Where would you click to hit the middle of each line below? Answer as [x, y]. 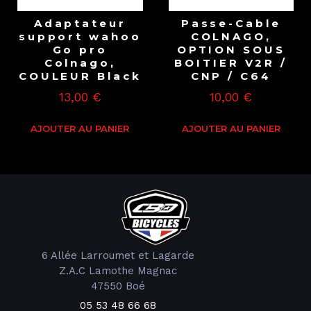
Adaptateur [80, 23]
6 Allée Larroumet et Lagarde [118, 256]
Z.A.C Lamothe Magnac [118, 271]
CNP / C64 [231, 76]
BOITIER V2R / [231, 62]
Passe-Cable [231, 23]
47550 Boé [118, 286]
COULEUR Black [80, 76]
